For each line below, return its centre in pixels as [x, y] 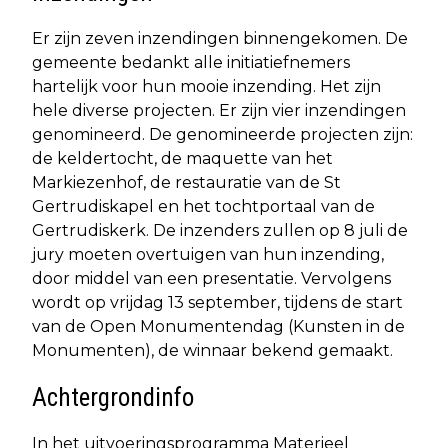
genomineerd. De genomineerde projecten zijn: [222, 134]
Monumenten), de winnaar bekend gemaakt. [212, 350]
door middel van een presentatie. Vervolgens [211, 278]
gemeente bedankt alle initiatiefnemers [191, 62]
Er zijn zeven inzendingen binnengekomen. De [220, 38]
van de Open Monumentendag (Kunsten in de [218, 326]
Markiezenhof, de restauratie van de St [186, 182]
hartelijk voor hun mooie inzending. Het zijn [206, 86]
